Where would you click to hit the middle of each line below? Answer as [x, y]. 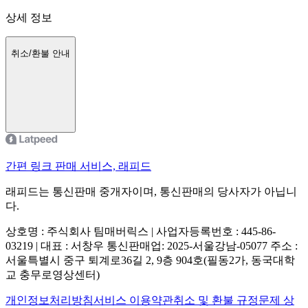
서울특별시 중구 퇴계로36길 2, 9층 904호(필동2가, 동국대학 [150, 260]
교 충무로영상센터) [53, 274]
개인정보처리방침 [49, 300]
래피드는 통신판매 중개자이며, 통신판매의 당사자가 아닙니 [151, 191]
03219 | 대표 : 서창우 [55, 245]
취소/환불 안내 [41, 54]
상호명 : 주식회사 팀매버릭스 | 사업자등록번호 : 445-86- [141, 231]
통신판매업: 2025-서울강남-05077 [187, 245]
